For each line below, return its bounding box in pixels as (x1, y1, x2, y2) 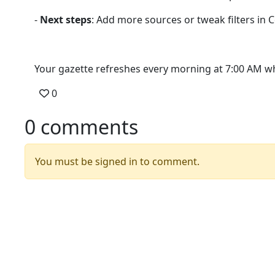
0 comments (25, 114, 138, 140)
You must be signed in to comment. (35, 155, 199, 168)
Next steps (40, 13, 91, 26)
